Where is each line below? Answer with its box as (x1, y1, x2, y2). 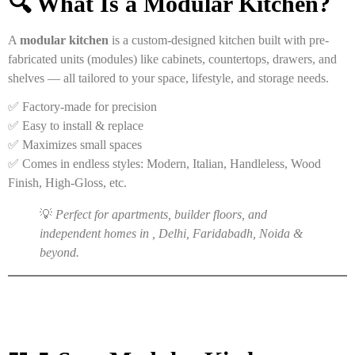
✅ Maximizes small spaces (8, 137, 142, 151)
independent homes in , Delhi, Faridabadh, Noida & (40, 226, 303, 240)
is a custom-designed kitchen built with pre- (109, 32, 329, 47)
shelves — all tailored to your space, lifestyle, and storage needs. (8, 71, 329, 85)
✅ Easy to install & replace (8, 118, 143, 132)
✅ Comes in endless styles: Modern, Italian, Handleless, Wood (8, 156, 321, 170)
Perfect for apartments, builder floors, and (55, 207, 267, 221)
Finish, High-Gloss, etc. (8, 175, 127, 189)
